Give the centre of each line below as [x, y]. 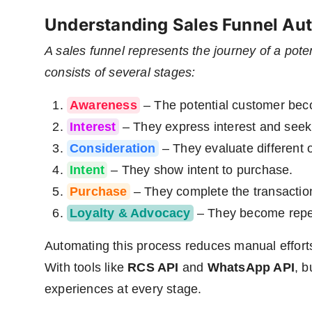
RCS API [153, 268]
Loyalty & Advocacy [130, 213]
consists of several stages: [120, 73]
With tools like [86, 268]
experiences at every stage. [123, 289]
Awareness [103, 106]
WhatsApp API [251, 268]
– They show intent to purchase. [200, 170]
